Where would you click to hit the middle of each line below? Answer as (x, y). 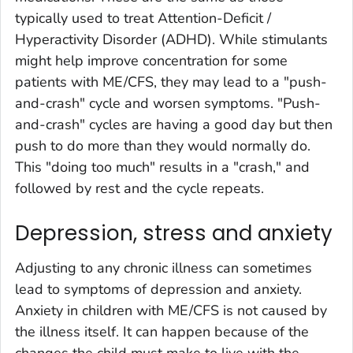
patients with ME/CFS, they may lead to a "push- (171, 82)
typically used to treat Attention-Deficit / (143, 19)
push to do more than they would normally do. (163, 146)
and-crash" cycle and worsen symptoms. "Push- (168, 104)
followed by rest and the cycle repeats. (139, 189)
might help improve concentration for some (151, 61)
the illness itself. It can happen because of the (162, 331)
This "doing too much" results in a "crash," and (162, 167)
